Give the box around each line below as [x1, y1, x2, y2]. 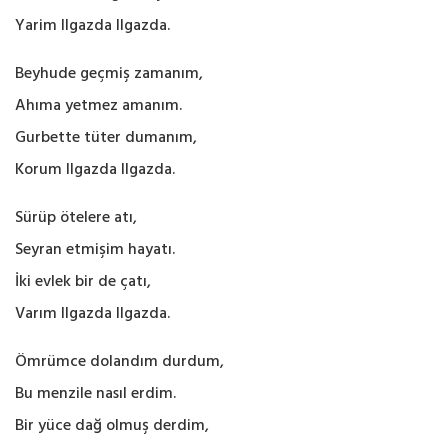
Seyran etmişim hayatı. [15, 238, 175, 260]
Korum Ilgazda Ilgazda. [15, 158, 175, 180]
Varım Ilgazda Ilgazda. [15, 302, 170, 324]
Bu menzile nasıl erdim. [15, 382, 176, 404]
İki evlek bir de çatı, [15, 270, 151, 292]
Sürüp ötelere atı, [15, 206, 137, 228]
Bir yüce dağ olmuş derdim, [15, 414, 209, 436]
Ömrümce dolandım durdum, [15, 350, 224, 372]
